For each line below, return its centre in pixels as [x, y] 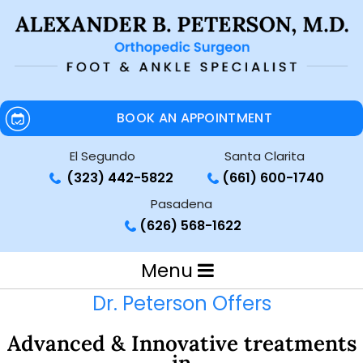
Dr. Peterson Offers [181, 303]
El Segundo [102, 156]
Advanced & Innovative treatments [181, 343]
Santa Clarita [264, 156]
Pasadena [181, 204]
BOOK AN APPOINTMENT [194, 118]
